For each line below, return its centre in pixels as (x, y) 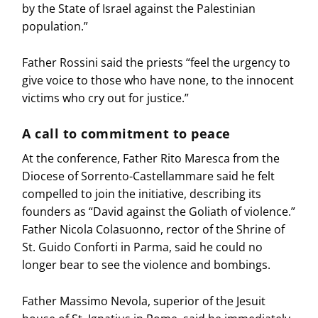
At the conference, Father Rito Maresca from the (151, 159)
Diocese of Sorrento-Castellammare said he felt (149, 176)
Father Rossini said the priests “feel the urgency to (157, 62)
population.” (55, 27)
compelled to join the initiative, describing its (142, 194)
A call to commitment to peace (126, 134)
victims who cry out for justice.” (106, 98)
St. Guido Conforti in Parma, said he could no (143, 247)
